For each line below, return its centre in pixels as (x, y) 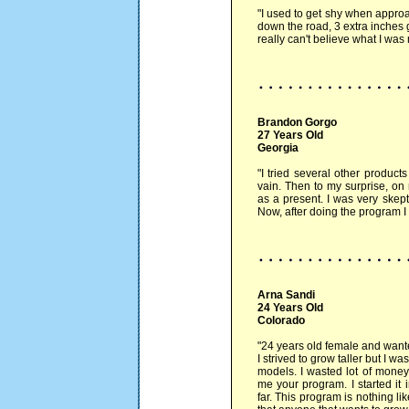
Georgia (278, 148)
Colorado (281, 320)
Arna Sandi (286, 295)
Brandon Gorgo (297, 122)
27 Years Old (290, 135)
